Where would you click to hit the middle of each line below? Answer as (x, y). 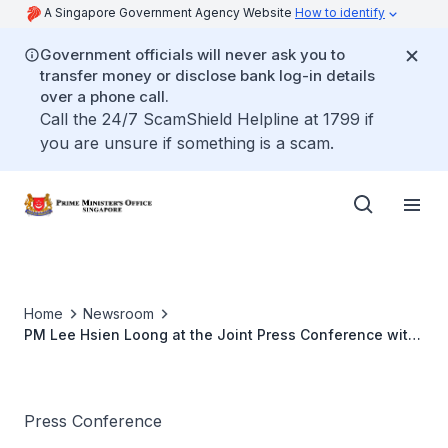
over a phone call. (104, 96)
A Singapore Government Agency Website (169, 12)
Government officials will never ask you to (192, 54)
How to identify (340, 12)
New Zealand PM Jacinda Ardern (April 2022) (182, 355)
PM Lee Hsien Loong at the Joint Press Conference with (220, 334)
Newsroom (118, 313)
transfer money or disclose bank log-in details (207, 75)
